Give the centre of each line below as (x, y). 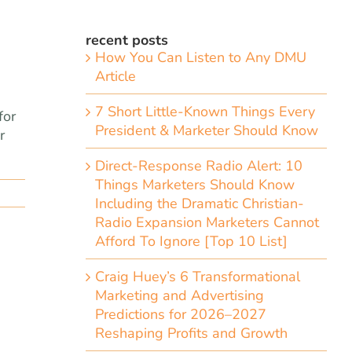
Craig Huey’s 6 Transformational (197, 277)
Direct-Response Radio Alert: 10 (198, 166)
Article (115, 76)
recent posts (126, 40)
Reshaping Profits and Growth (191, 333)
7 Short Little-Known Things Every (205, 112)
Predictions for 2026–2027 (180, 314)
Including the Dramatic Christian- (199, 203)
